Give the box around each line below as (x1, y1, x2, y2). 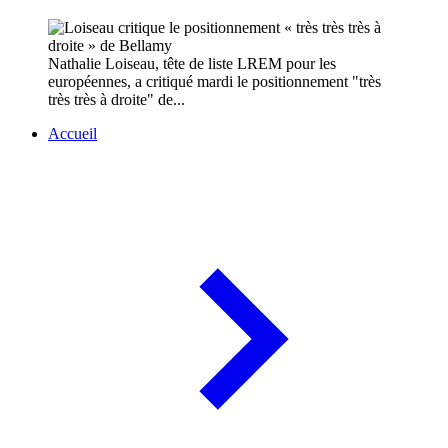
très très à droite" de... (48, 91, 185, 109)
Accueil (48, 125, 97, 143)
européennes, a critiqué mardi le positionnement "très (48, 73, 381, 91)
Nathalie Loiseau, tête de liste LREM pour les (48, 55, 336, 73)
